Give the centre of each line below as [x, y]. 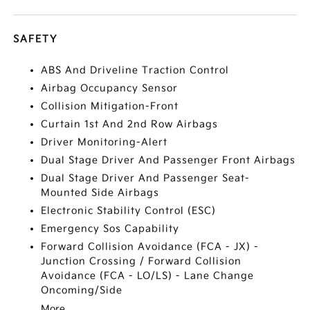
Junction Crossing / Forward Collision [142, 261]
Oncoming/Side [82, 290]
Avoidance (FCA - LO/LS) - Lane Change [148, 276]
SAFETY [36, 39]
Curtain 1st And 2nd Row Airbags [130, 124]
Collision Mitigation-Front [110, 106]
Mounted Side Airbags [100, 193]
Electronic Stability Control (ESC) [129, 211]
